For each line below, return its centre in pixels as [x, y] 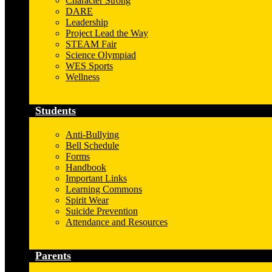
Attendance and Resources [117, 222]
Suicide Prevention [102, 211]
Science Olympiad [101, 55]
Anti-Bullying [92, 135]
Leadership [87, 22]
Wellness [83, 77]
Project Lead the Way [107, 33]
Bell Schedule [92, 146]
